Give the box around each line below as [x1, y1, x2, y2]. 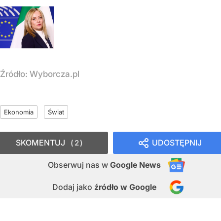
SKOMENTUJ [16, 138, 65, 148]
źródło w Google [94, 182, 156, 192]
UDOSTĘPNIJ [152, 138, 202, 148]
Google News [110, 160, 161, 170]
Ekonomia [4, 108, 34, 116]
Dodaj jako [52, 182, 94, 192]
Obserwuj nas [48, 160, 102, 170]
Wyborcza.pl [30, 69, 79, 79]
